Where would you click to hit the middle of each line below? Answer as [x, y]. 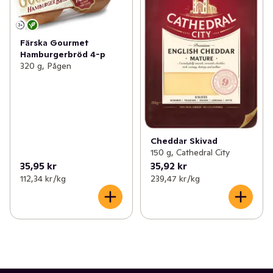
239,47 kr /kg [175, 178]
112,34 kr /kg [43, 178]
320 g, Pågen [46, 66]
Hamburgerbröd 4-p [63, 55]
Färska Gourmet [55, 43]
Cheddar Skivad [184, 140]
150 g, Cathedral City [190, 152]
